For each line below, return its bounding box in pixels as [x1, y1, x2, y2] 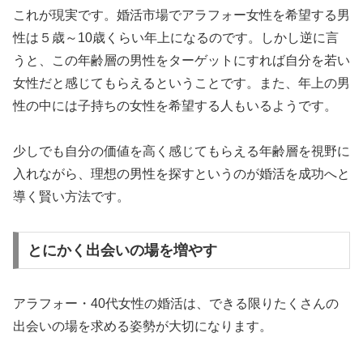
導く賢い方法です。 [13, 190, 130, 204]
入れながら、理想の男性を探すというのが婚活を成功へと [13, 167, 350, 181]
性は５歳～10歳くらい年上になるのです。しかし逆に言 [13, 30, 339, 45]
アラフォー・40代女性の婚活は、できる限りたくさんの [13, 296, 339, 310]
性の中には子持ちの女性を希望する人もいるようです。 [13, 98, 337, 113]
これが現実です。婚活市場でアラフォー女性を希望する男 [13, 7, 350, 22]
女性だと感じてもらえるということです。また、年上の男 [13, 75, 350, 90]
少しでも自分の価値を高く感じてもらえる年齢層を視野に [13, 144, 350, 159]
